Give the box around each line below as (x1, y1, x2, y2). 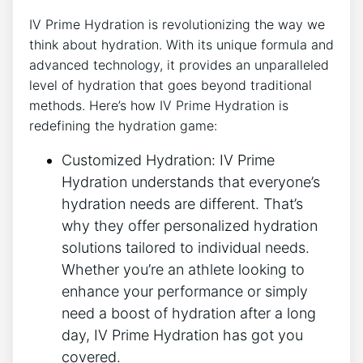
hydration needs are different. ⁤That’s (62, 195, 303, 213)
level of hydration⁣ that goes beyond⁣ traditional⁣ (29, 77, 312, 94)
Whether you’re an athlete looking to (62, 261, 305, 279)
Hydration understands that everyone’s (62, 173, 320, 191)
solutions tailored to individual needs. (62, 239, 310, 257)
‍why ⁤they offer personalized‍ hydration (62, 217, 318, 235)
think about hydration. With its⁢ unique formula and (29, 36, 334, 53)
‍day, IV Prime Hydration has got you (62, 327, 303, 344)
